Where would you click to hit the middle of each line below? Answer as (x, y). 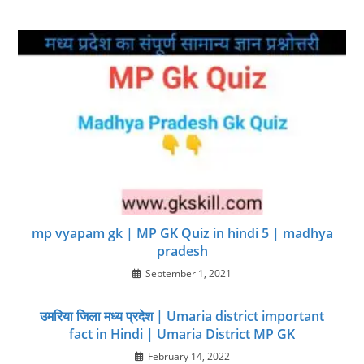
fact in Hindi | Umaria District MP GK (182, 334)
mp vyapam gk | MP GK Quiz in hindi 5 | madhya (182, 234)
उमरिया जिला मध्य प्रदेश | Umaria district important (182, 316)
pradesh (182, 251)
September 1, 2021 (188, 274)
